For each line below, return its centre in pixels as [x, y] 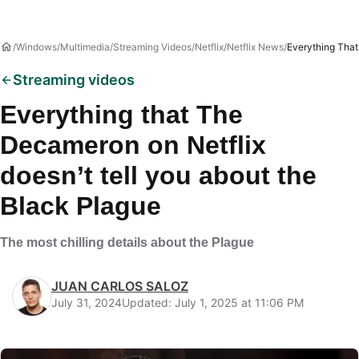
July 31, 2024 [87, 303]
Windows [36, 47]
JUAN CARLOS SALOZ [120, 286]
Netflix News [255, 47]
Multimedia [85, 47]
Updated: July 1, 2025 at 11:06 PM [213, 303]
